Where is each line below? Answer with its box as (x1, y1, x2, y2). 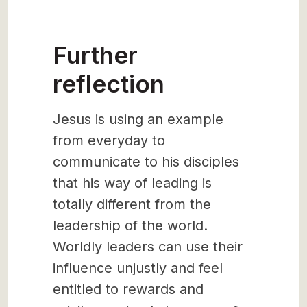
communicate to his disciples (53, 153, 239, 170)
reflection (53, 69, 164, 98)
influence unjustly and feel (53, 260, 223, 276)
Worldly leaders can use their (53, 238, 243, 255)
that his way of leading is (53, 175, 212, 191)
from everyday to (53, 132, 165, 149)
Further (53, 40, 138, 69)
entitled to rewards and (53, 281, 204, 297)
